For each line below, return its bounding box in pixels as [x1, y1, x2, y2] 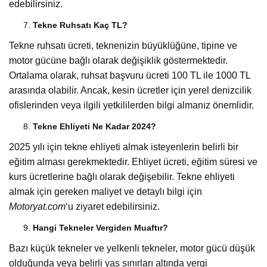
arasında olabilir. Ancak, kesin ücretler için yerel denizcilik [9, 85, 252, 95]
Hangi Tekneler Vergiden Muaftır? [33, 222, 168, 232]
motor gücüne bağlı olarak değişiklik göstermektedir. [9, 55, 228, 66]
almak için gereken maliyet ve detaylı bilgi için [9, 186, 202, 197]
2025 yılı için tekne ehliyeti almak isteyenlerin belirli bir [9, 141, 238, 152]
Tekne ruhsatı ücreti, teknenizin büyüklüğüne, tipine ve [9, 40, 237, 51]
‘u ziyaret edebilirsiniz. [66, 201, 160, 212]
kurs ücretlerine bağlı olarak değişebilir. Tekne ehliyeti [9, 171, 235, 182]
